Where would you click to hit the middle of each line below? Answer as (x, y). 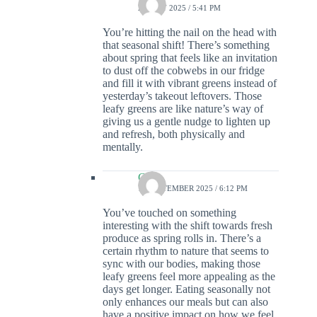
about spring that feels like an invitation (190, 58)
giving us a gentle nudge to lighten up (186, 122)
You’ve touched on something (169, 213)
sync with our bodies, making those (181, 264)
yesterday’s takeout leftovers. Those (182, 96)
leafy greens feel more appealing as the (189, 277)
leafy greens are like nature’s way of (183, 109)
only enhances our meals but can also (185, 302)
